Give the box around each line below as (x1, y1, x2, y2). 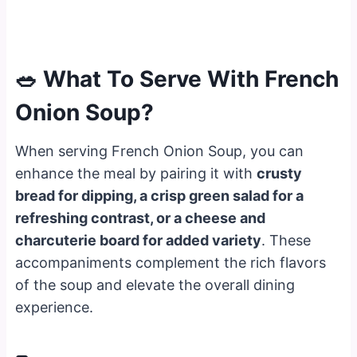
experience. (15, 298, 94, 316)
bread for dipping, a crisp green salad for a (15, 186, 304, 204)
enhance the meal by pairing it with (15, 164, 257, 182)
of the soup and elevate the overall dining (15, 276, 296, 293)
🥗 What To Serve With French (15, 65, 339, 92)
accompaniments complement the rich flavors (15, 253, 327, 271)
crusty (257, 164, 303, 182)
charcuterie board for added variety (15, 231, 262, 249)
